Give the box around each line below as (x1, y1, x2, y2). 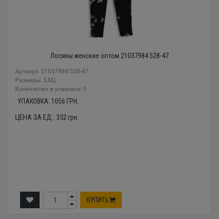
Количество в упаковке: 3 (15, 85, 87, 92)
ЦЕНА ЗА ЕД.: (15, 112, 56, 122)
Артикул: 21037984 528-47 (15, 67, 88, 75)
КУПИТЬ (87, 196, 109, 204)
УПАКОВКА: (18, 97, 51, 105)
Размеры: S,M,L (15, 76, 57, 84)
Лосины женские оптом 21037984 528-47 (50, 51, 169, 60)
